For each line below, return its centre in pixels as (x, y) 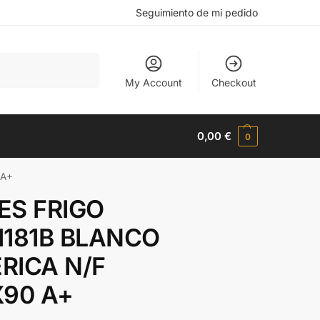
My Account (154, 82)
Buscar (80, 59)
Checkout (234, 82)
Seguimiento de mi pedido (197, 12)
